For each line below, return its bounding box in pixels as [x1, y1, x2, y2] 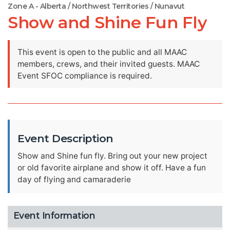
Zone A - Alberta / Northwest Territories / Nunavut [8, 2, 184, 11]
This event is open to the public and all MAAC [17, 47, 187, 57]
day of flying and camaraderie [17, 175, 131, 184]
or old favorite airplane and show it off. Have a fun [17, 163, 206, 172]
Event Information [13, 209, 95, 221]
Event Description [17, 132, 113, 145]
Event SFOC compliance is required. [17, 71, 152, 81]
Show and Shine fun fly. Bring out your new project [17, 151, 207, 161]
